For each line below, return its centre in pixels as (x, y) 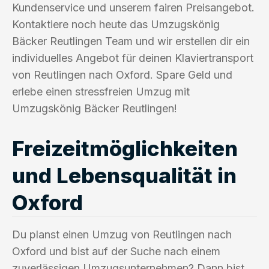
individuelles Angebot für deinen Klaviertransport (133, 58)
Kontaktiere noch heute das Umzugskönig (116, 24)
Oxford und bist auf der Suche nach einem (116, 251)
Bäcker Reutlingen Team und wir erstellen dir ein (131, 41)
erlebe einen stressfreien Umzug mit (101, 91)
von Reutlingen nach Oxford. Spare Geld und (122, 74)
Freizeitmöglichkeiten (125, 148)
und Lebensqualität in (124, 175)
